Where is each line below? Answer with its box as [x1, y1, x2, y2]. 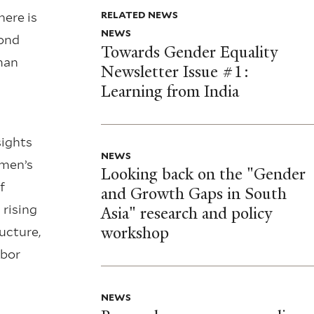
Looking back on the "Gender [100, 164, 306, 185]
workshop [100, 223, 169, 244]
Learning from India [100, 81, 239, 102]
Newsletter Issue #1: [100, 61, 249, 82]
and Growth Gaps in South [100, 184, 287, 205]
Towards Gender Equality [100, 41, 278, 62]
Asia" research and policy [100, 203, 272, 224]
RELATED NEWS [100, 8, 178, 20]
